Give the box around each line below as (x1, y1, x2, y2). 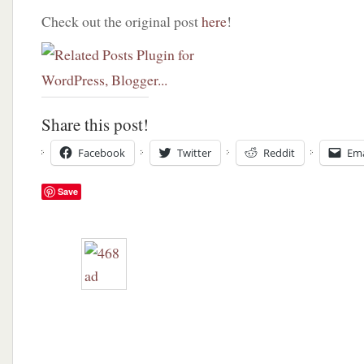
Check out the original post (41, 11, 201, 31)
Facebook (78, 145, 125, 160)
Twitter (177, 145, 211, 160)
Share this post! (41, 113, 149, 136)
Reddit (263, 145, 295, 160)
